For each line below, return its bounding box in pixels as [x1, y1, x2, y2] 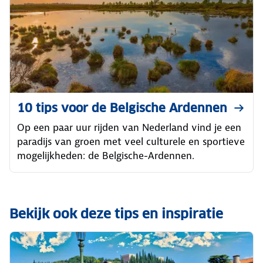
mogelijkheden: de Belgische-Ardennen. [17, 149, 194, 162]
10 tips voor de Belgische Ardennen [17, 100, 227, 116]
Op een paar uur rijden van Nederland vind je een [17, 120, 241, 134]
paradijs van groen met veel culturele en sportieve [17, 134, 245, 148]
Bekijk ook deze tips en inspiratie [9, 205, 223, 222]
